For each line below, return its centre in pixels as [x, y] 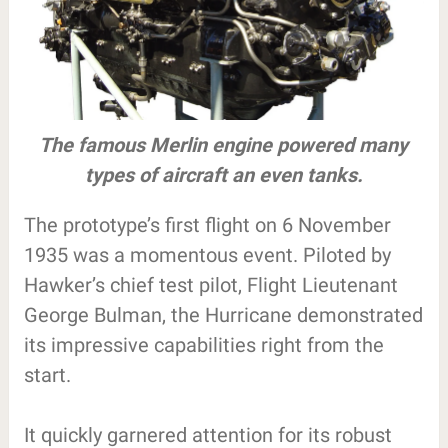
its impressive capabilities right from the [203, 344]
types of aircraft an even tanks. [223, 174]
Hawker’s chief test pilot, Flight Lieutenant [210, 284]
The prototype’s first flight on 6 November [207, 224]
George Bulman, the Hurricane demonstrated [223, 314]
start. [47, 374]
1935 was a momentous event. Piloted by [207, 254]
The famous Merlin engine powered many [224, 144]
